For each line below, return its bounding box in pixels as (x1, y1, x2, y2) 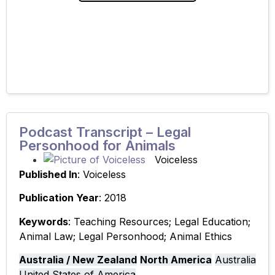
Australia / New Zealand (19, 253, 137, 266)
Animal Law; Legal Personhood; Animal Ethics (19, 230, 232, 242)
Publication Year (19, 192, 99, 204)
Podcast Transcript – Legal (19, 123, 191, 140)
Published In (19, 168, 77, 180)
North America (140, 253, 212, 266)
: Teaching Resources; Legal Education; (68, 215, 250, 228)
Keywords (19, 215, 68, 228)
